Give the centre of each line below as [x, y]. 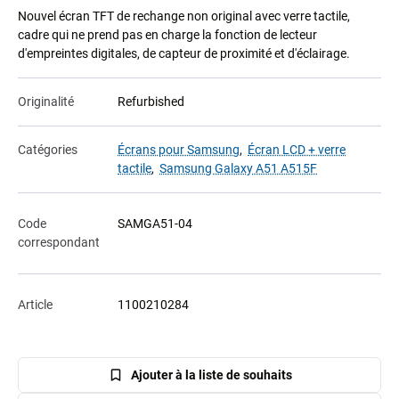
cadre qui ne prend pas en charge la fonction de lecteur [167, 35]
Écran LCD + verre [297, 150]
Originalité [46, 102]
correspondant [59, 243]
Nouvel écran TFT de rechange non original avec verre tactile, [184, 16]
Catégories [48, 150]
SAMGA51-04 [155, 224]
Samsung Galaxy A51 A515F [238, 169]
